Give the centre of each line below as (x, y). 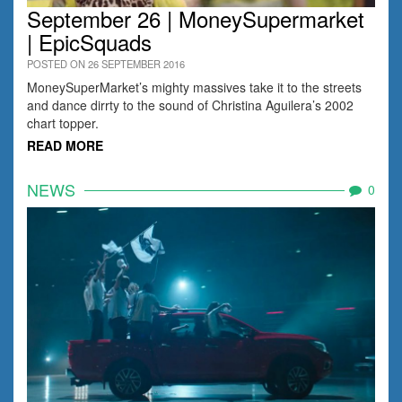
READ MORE (65, 145)
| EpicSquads (89, 41)
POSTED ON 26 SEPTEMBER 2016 (106, 63)
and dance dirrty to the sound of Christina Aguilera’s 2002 (190, 105)
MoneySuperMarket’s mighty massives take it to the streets (194, 87)
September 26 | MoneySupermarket (196, 18)
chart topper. (63, 122)
